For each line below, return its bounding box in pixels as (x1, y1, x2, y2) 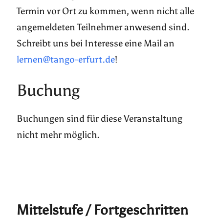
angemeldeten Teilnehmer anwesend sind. (17, 22, 190, 33)
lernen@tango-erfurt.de (17, 54, 115, 66)
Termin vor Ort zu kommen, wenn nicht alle (17, 5, 195, 17)
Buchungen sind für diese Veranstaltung (17, 113, 183, 125)
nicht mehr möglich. (17, 129, 100, 141)
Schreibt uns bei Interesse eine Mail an (17, 38, 175, 49)
